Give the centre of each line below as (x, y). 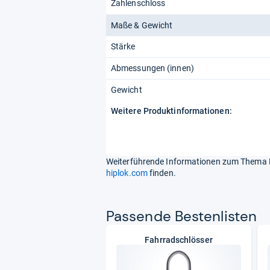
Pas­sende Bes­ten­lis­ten (182, 216)
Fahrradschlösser (179, 240)
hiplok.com (127, 173)
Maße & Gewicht (142, 25)
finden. (162, 173)
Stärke (123, 46)
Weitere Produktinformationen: (171, 111)
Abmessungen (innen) (152, 68)
